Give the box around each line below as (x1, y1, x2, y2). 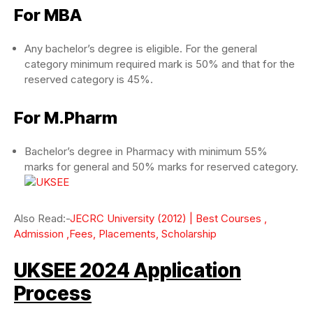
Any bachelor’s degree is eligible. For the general (24, 41, 257, 55)
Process (14, 281, 92, 305)
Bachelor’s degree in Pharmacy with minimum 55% (24, 144, 268, 158)
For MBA (14, 4, 82, 25)
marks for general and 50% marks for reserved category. (24, 159, 298, 173)
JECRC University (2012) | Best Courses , (70, 211, 267, 225)
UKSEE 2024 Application (14, 258, 241, 282)
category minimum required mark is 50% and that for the (24, 57, 295, 71)
